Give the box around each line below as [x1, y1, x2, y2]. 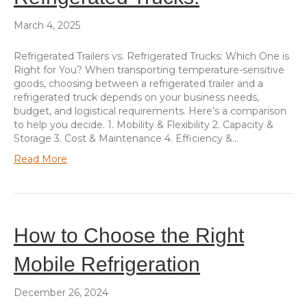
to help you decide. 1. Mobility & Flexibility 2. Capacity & [14, 118, 273, 131]
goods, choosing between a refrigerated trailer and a [14, 77, 263, 90]
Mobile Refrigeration [14, 252, 200, 275]
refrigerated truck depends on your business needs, [14, 90, 259, 103]
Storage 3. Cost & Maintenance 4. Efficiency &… [14, 132, 238, 145]
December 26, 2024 [14, 286, 108, 299]
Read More [14, 152, 67, 165]
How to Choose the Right [14, 223, 244, 247]
